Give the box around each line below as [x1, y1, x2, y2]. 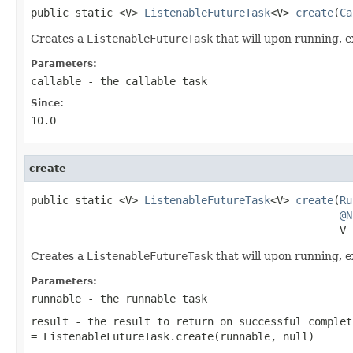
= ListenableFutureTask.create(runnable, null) [31, 329, 314, 343]
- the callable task [81, 74, 207, 87]
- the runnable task [81, 292, 207, 305]
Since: [31, 97, 64, 109]
